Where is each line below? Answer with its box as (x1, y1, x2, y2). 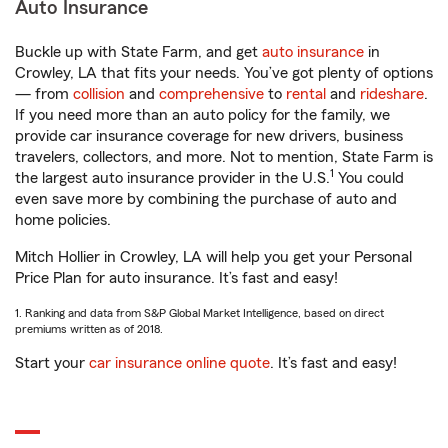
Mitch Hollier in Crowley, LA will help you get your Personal (15, 249, 412, 265)
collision (73, 86, 125, 102)
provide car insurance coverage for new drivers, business (15, 128, 403, 144)
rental (286, 86, 326, 102)
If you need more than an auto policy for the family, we (15, 107, 390, 123)
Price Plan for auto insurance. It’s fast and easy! (15, 270, 338, 286)
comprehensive (159, 86, 264, 102)
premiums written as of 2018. (15, 323, 163, 335)
